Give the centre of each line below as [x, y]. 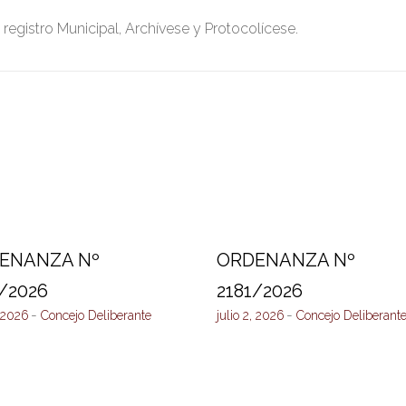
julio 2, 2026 [251, 315]
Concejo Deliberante [96, 315]
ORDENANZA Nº [286, 260]
